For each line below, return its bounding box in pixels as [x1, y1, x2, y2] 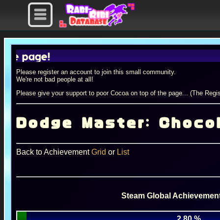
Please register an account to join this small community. [16, 68, 176, 76]
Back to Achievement [16, 147, 91, 156]
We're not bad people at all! [16, 76, 93, 83]
